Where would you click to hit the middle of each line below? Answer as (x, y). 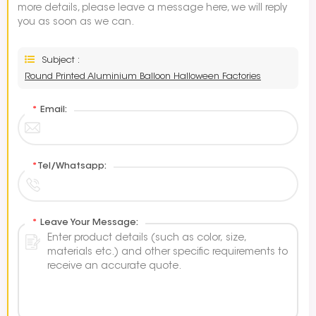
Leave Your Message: (88, 223)
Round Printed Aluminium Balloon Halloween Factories (143, 77)
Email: (52, 110)
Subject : (61, 61)
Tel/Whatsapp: (72, 166)
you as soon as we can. (76, 23)
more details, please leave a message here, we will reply (152, 9)
